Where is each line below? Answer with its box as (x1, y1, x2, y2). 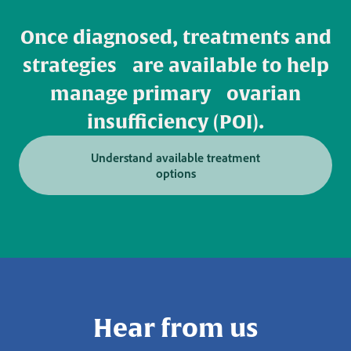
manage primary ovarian (50, 82, 301, 105)
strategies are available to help (22, 54, 329, 77)
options (155, 165, 196, 182)
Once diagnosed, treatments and (20, 26, 331, 49)
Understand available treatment (91, 150, 260, 166)
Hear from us (92, 313, 259, 342)
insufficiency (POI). (87, 110, 264, 133)
